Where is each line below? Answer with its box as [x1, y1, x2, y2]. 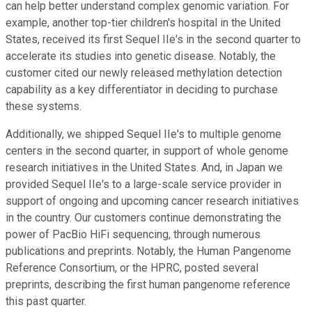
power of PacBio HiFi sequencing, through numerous [6, 228, 260, 242]
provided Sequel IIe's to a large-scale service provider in [6, 178, 281, 192]
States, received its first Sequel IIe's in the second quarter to [6, 33, 301, 47]
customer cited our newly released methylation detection [6, 66, 282, 80]
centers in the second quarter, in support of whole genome [6, 144, 288, 158]
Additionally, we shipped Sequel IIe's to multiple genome [6, 127, 281, 141]
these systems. [6, 100, 81, 114]
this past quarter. [6, 295, 86, 309]
